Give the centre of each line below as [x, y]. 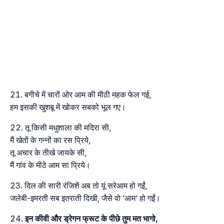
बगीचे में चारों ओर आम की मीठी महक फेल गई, [88, 94]
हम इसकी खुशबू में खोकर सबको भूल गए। [68, 107]
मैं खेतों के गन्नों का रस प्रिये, [50, 140]
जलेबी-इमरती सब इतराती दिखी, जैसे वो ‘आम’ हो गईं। [85, 198]
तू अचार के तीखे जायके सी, [48, 152]
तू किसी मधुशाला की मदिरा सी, [68, 127]
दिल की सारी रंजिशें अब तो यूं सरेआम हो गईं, [86, 185]
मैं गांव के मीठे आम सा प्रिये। [50, 165]
